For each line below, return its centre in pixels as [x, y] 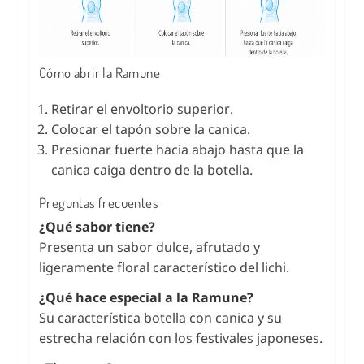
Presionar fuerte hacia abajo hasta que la [178, 149]
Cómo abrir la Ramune [100, 72]
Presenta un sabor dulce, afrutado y [149, 247]
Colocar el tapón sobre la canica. [151, 129]
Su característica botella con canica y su [160, 317]
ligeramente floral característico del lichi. [164, 267]
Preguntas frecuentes [99, 202]
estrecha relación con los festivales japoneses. [181, 338]
